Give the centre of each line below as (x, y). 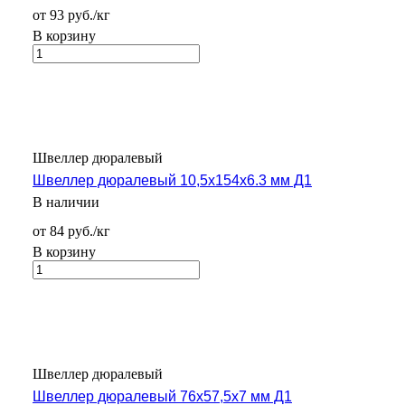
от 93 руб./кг (71, 15)
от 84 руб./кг (71, 231)
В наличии (66, 202)
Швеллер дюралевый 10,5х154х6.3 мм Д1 (172, 181)
